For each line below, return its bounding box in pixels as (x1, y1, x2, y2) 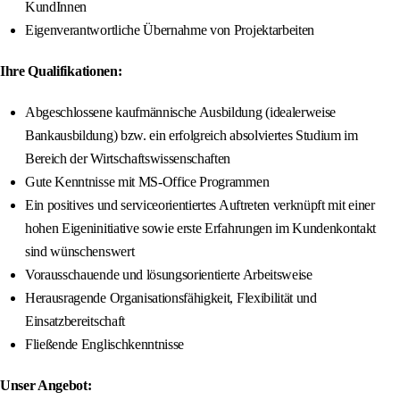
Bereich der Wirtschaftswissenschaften (25, 151, 231, 167)
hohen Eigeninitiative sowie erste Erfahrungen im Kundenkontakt (25, 221, 377, 237)
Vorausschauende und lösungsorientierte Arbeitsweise (25, 267, 312, 283)
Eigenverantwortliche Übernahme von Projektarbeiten (25, 22, 314, 38)
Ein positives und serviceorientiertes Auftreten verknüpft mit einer (25, 197, 375, 213)
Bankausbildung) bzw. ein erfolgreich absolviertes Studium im (25, 128, 358, 144)
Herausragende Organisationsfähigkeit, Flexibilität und (25, 290, 317, 306)
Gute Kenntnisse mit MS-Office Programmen (25, 174, 270, 190)
